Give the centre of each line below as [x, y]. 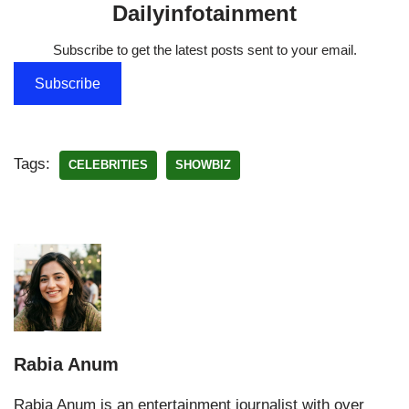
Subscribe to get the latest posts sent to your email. [204, 50]
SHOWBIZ [203, 165]
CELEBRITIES [108, 165]
